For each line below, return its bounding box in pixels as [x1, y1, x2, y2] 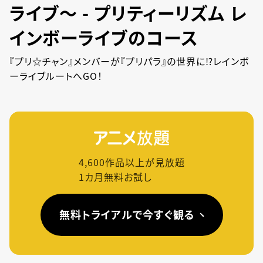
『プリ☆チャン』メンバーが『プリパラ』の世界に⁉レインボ [9, 54, 249, 68]
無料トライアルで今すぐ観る [59, 207, 195, 222]
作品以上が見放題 [104, 154, 185, 169]
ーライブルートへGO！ [9, 69, 103, 83]
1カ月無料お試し [78, 169, 152, 184]
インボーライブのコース [9, 24, 198, 50]
